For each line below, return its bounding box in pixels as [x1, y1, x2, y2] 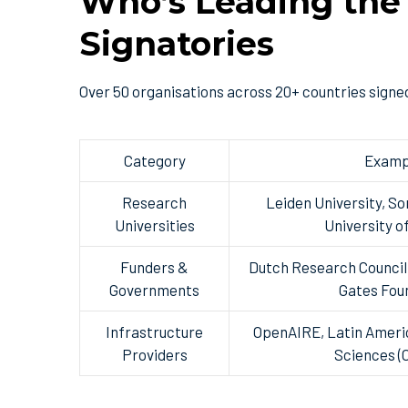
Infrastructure [106, 322, 203, 342]
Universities [114, 216, 195, 235]
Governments [109, 280, 199, 300]
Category [123, 151, 186, 170]
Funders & [120, 258, 189, 277]
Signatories [79, 23, 274, 64]
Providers [121, 345, 188, 364]
